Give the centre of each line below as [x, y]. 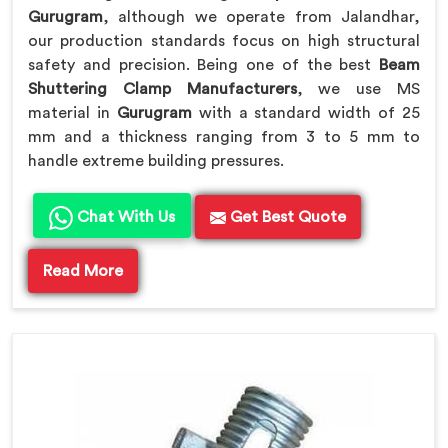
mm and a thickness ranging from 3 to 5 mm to [224, 136]
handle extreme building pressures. [156, 160]
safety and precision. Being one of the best [203, 64]
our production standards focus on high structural [224, 40]
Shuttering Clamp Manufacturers [162, 88]
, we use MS [358, 88]
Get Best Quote [286, 216]
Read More [83, 270]
